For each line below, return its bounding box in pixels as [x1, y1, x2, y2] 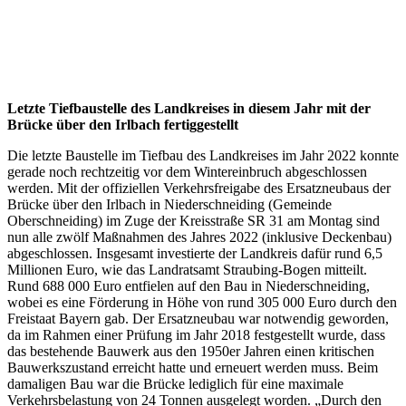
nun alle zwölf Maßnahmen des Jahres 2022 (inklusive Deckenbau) [7, 228, 391, 245]
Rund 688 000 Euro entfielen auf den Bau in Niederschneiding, [7, 277, 370, 294]
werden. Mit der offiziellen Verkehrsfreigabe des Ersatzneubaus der [7, 179, 391, 196]
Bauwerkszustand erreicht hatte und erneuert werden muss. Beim [7, 359, 378, 375]
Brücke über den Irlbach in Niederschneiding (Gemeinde [7, 196, 332, 212]
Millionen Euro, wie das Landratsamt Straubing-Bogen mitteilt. [7, 261, 367, 277]
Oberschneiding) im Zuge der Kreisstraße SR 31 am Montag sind [7, 212, 380, 228]
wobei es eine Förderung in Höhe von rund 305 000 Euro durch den [7, 294, 397, 310]
